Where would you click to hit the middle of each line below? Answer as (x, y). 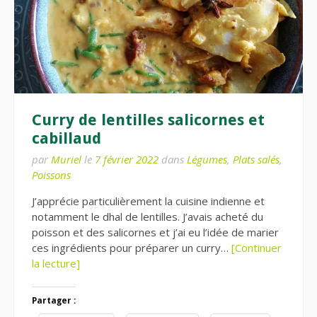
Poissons (51, 174)
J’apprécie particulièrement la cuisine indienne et (148, 201)
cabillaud (67, 138)
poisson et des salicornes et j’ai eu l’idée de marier (155, 232)
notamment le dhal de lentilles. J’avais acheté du (148, 216)
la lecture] (56, 263)
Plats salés (256, 159)
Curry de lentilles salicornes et (148, 120)
